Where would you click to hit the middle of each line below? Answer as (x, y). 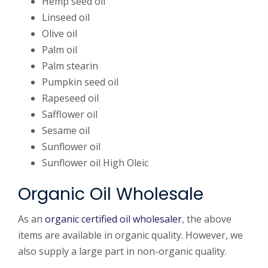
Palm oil (60, 50)
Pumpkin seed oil (80, 82)
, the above (207, 219)
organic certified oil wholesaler (113, 219)
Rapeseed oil (70, 98)
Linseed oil (66, 17)
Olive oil (60, 33)
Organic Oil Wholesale (111, 194)
